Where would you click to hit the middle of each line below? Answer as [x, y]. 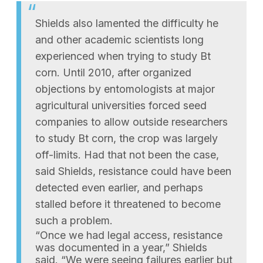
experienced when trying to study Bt [123, 56]
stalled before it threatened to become [128, 204]
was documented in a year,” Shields [121, 247]
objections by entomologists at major [125, 89]
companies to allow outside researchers [131, 122]
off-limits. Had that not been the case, [127, 155]
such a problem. [74, 220]
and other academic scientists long [119, 40]
